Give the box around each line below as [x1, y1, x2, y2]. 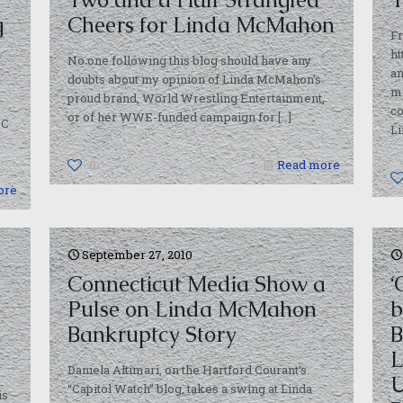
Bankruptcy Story [67, 320, 237, 348]
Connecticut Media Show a [67, 270, 327, 298]
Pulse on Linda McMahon [67, 295, 318, 323]
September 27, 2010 [82, 246, 193, 263]
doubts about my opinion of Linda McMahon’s [67, 71, 322, 87]
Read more [276, 157, 340, 173]
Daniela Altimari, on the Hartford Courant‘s [67, 362, 308, 378]
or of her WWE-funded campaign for [67, 109, 276, 125]
